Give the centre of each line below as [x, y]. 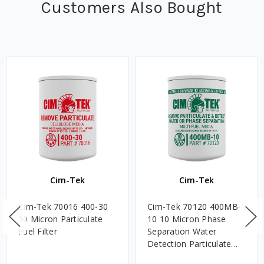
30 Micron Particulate [61, 219]
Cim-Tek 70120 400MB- [194, 207]
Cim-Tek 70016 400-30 [63, 207]
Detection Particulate [189, 244]
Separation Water [182, 232]
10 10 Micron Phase [187, 219]
